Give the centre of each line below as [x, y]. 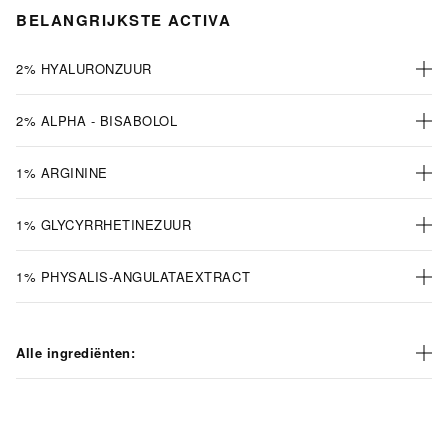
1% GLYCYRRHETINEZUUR [104, 225]
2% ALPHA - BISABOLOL [97, 121]
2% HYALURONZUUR [84, 69]
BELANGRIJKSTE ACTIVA [123, 20]
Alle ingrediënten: [76, 353]
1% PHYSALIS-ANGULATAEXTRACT [133, 277]
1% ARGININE [62, 173]
